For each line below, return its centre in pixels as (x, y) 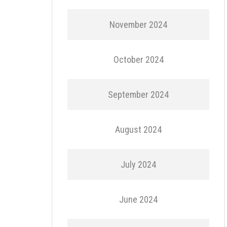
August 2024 (138, 129)
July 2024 (138, 164)
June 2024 (138, 199)
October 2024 (138, 60)
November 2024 (138, 25)
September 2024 (138, 94)
